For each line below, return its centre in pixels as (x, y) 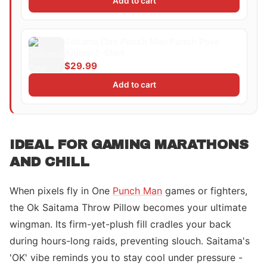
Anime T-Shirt (94, 53)
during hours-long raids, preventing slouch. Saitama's (130, 241)
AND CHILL (49, 162)
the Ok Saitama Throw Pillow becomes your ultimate (128, 207)
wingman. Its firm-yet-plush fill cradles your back (120, 224)
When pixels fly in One (61, 191)
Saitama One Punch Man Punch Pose (142, 42)
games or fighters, (205, 191)
